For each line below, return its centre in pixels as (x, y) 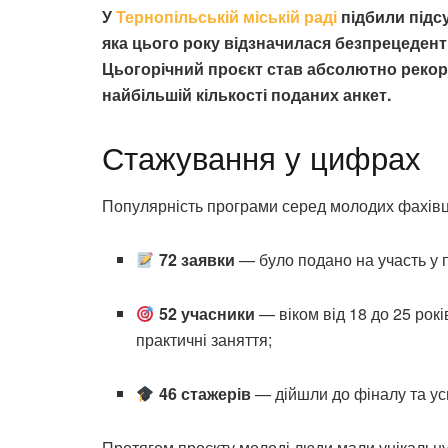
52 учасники (206, 314)
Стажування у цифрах (261, 156)
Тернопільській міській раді (226, 16)
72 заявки (196, 260)
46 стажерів (204, 394)
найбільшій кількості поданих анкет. (246, 94)
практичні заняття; (204, 340)
